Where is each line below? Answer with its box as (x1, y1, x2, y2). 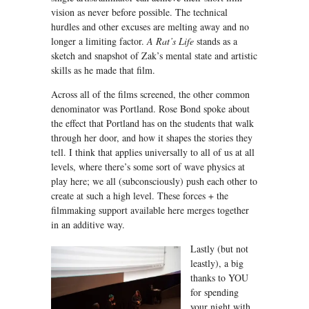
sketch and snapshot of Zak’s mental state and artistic (51, 49, 257, 63)
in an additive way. (51, 218, 125, 232)
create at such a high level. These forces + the (51, 189, 228, 203)
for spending (190, 286, 239, 299)
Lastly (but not (190, 242, 248, 256)
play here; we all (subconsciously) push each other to (51, 175, 257, 188)
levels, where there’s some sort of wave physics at (51, 160, 245, 174)
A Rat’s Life (147, 34, 194, 48)
